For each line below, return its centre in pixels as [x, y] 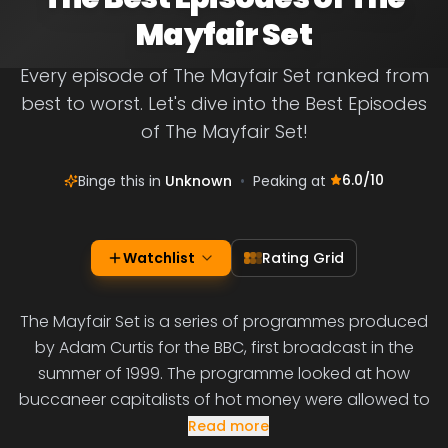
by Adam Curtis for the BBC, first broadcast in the [224, 347]
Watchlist [159, 258]
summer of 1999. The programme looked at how [224, 373]
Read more [228, 426]
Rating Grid [303, 258]
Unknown [198, 181]
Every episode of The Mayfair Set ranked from [224, 75]
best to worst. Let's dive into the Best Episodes [224, 103]
